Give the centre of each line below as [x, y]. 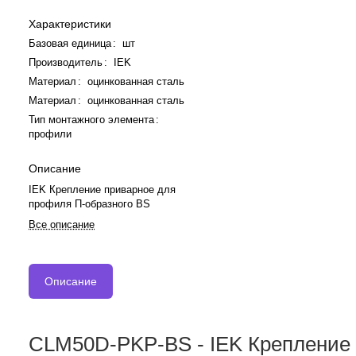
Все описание [62, 224]
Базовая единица [70, 43]
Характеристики [70, 23]
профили [50, 133]
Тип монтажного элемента [91, 119]
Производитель [66, 62]
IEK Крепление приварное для [102, 189]
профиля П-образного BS [89, 203]
